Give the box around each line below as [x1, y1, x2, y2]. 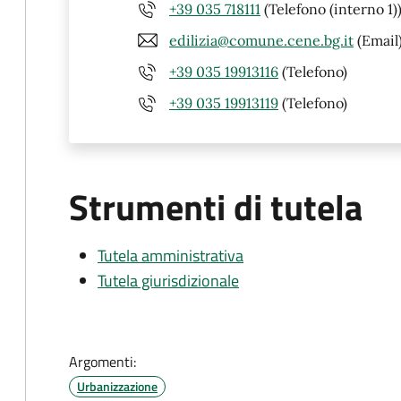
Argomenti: [69, 351, 136, 372]
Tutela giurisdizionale [98, 269, 239, 293]
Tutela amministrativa [98, 243, 243, 268]
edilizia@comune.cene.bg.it [169, 30, 354, 49]
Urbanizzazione [77, 377, 158, 396]
